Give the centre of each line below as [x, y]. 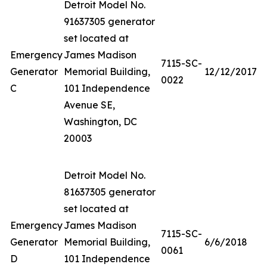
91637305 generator [109, 21]
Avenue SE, [89, 105]
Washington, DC [100, 122]
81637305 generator [110, 192]
